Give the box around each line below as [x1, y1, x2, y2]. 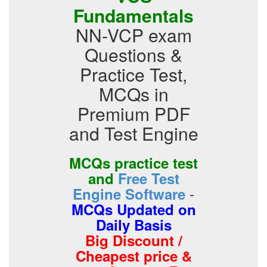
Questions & [85, 42, 182, 67]
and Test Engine [69, 120, 198, 146]
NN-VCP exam [75, 22, 192, 48]
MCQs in [98, 81, 169, 107]
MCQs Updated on [71, 199, 196, 219]
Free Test [117, 168, 179, 188]
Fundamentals [73, 2, 194, 28]
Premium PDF [77, 101, 190, 126]
